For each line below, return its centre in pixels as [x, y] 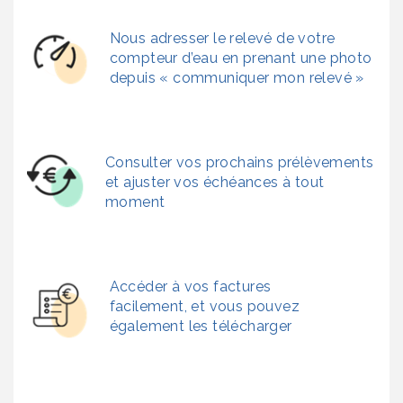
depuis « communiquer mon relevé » [239, 78]
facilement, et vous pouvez [205, 307]
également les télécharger [201, 327]
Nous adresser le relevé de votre [222, 39]
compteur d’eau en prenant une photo [241, 58]
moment [135, 202]
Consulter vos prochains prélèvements [239, 163]
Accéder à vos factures [190, 287]
